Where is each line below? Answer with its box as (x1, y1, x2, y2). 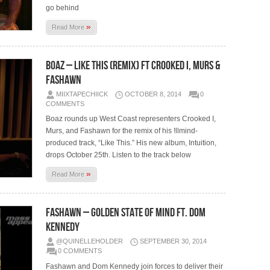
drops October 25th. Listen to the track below (46, 151, 192, 159)
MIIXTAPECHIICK (56, 90, 108, 98)
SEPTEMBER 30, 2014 (140, 237, 207, 245)
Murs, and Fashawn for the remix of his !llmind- (46, 127, 198, 135)
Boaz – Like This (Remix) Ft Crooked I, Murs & (46, 58, 221, 73)
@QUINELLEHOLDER (56, 237, 124, 245)
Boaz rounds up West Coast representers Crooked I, (46, 115, 216, 123)
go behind (46, 3, 80, 12)
